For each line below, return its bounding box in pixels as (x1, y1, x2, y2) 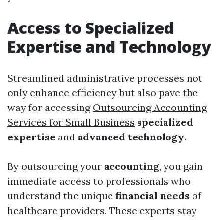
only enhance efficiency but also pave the (7, 86, 198, 99)
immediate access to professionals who (7, 175, 191, 188)
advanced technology (78, 131, 184, 143)
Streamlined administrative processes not (7, 72, 202, 84)
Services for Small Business (7, 116, 135, 129)
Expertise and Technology (7, 36, 211, 57)
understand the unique (7, 190, 115, 202)
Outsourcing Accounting (93, 101, 207, 114)
